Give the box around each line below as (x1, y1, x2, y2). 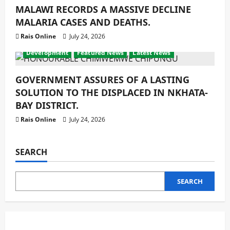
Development (26, 48, 69, 57)
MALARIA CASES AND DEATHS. (15, 16, 150, 28)
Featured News (77, 48, 124, 57)
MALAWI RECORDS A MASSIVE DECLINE (15, 3, 191, 15)
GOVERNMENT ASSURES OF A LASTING (15, 73, 189, 86)
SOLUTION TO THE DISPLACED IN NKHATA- (15, 86, 208, 99)
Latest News (132, 48, 171, 57)
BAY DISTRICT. (15, 99, 79, 111)
